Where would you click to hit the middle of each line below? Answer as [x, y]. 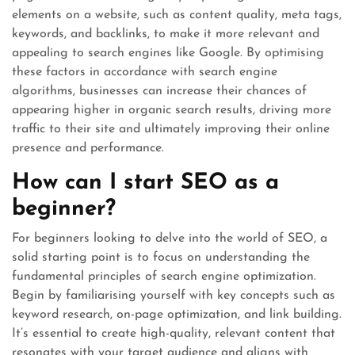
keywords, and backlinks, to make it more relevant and [166, 34]
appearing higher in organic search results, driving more [172, 110]
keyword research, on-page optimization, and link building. [177, 314]
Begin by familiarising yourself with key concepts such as [174, 295]
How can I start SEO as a [145, 183]
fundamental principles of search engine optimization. [164, 276]
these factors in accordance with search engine [145, 72]
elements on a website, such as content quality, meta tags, [177, 15]
